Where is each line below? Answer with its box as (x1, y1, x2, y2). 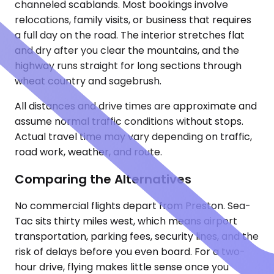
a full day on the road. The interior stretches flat (15, 28, 245, 42)
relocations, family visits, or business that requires (15, 13, 251, 27)
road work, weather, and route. (15, 145, 162, 159)
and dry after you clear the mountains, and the (15, 43, 239, 57)
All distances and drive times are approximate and (15, 99, 257, 113)
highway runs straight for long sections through (15, 59, 242, 73)
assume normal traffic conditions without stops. (15, 114, 243, 128)
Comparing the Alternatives (15, 170, 191, 188)
